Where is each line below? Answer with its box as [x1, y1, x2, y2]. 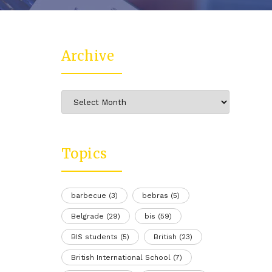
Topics [61, 145, 107, 163]
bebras [141, 191, 168, 200]
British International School [70, 253, 171, 262]
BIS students [70, 233, 118, 242]
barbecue [70, 191, 106, 200]
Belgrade [70, 212, 104, 221]
